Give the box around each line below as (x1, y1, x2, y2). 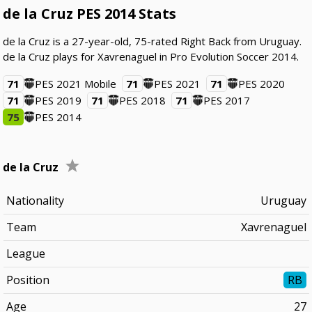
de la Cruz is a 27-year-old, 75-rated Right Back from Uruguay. (3, 34, 302, 48)
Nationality (6, 193, 64, 208)
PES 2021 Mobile (35, 77, 117, 91)
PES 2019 (35, 93, 82, 107)
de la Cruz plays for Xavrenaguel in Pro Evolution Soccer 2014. (3, 49, 299, 63)
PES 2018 (119, 93, 166, 107)
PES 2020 (238, 77, 286, 91)
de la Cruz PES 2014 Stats (3, 4, 177, 23)
